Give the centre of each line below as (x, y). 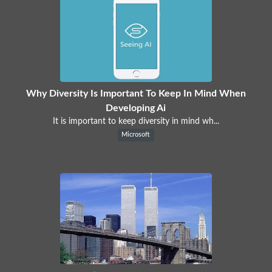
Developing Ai (136, 108)
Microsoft (136, 134)
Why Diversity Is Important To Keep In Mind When (136, 93)
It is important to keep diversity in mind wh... (136, 121)
